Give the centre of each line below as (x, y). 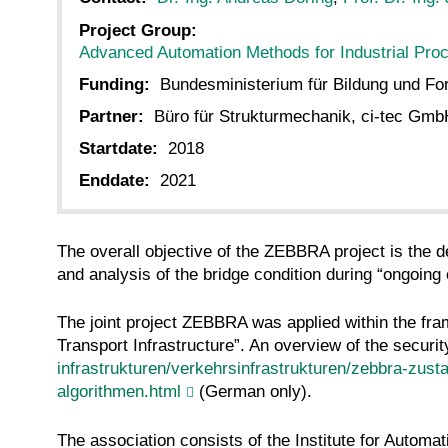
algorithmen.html (119, 392)
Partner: (111, 116)
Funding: (114, 84)
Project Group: (138, 30)
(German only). (253, 392)
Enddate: (114, 181)
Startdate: (118, 149)
